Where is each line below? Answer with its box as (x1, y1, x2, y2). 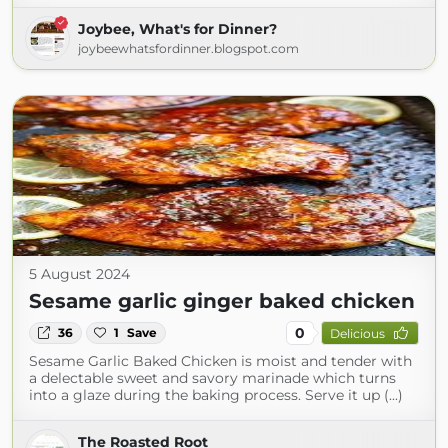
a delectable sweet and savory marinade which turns (29, 369, 396, 387)
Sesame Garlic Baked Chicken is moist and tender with (29, 352, 412, 370)
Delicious (329, 325, 385, 341)
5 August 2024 (29, 265, 130, 283)
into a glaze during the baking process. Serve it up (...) (29, 386, 403, 404)
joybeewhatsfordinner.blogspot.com (78, 41, 299, 56)
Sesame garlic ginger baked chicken (29, 289, 415, 313)
